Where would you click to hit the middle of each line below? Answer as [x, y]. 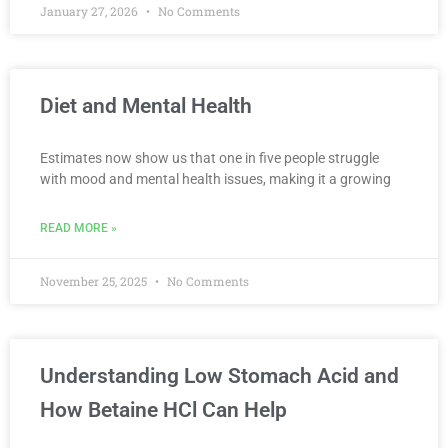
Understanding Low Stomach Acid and [219, 376]
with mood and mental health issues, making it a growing [215, 179]
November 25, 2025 [95, 281]
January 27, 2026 [90, 11]
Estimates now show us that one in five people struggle [209, 158]
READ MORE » [78, 228]
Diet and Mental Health [146, 106]
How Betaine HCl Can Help [163, 410]
